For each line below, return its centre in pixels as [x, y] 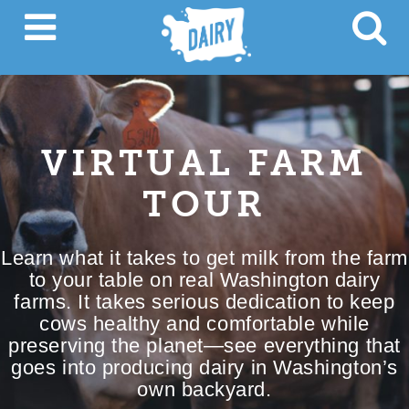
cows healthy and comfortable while [204, 324]
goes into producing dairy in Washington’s [204, 367]
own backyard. [204, 389]
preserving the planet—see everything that [204, 346]
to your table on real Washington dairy [204, 280]
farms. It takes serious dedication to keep [204, 302]
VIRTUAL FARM [204, 163]
